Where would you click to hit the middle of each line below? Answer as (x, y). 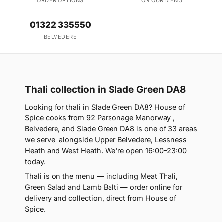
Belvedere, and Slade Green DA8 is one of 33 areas (111, 129)
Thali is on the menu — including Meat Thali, (101, 176)
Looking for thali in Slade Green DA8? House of (105, 107)
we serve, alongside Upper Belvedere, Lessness (106, 140)
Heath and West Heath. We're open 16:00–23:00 (106, 151)
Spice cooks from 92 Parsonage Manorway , (100, 118)
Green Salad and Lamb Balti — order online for (104, 187)
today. (35, 162)
